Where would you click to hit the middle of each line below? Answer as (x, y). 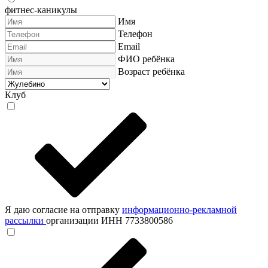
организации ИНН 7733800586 (109, 220)
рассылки (24, 220)
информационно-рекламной (179, 210)
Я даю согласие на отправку (63, 210)
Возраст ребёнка (151, 71)
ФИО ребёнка (146, 59)
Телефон (135, 34)
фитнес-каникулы (41, 10)
